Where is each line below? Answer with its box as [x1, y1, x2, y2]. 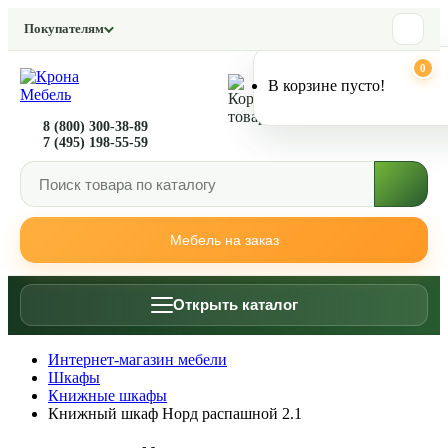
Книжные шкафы [48, 387, 167, 404]
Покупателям [24, 21, 104, 36]
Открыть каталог [172, 296, 298, 313]
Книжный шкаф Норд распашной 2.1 [48, 405, 302, 422]
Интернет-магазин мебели [48, 351, 227, 368]
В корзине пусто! [267, 77, 385, 94]
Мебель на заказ [169, 232, 279, 248]
